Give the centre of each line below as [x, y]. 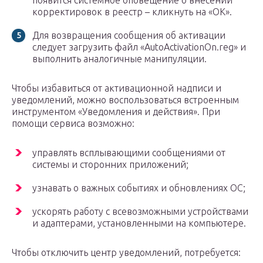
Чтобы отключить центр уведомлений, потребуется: [126, 253]
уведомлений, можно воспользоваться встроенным [125, 100]
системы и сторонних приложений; [110, 165]
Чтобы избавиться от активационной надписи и [117, 88]
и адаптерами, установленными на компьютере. [139, 223]
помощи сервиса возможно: [73, 124]
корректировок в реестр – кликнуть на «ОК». [132, 12]
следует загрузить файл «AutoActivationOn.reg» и [139, 47]
